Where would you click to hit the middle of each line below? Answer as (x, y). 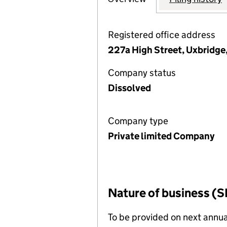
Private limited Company (161, 136)
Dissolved (129, 88)
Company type (138, 121)
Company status (142, 73)
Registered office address (162, 35)
